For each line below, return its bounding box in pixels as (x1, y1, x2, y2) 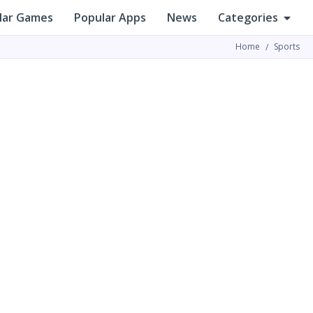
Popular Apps (74, 10, 146, 25)
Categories (218, 10, 278, 25)
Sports (274, 41, 300, 52)
